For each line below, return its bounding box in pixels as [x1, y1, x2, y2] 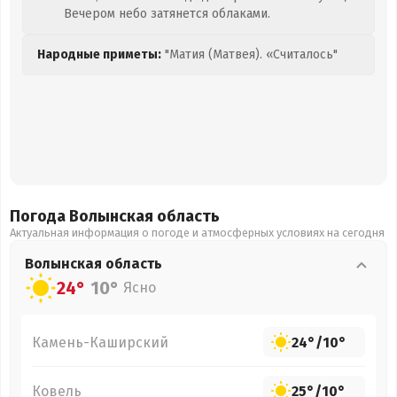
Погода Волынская [10, 206, 157, 226]
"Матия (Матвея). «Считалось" [161, 47, 338, 62]
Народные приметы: [37, 47, 161, 62]
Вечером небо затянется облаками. [64, 6, 270, 21]
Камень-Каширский [32, 333, 168, 351]
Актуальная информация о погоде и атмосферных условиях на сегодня [10, 226, 385, 239]
